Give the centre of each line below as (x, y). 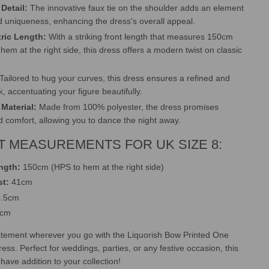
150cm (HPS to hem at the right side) (92, 167)
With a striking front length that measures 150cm (140, 36)
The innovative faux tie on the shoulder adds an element (136, 8)
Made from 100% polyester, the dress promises (128, 107)
